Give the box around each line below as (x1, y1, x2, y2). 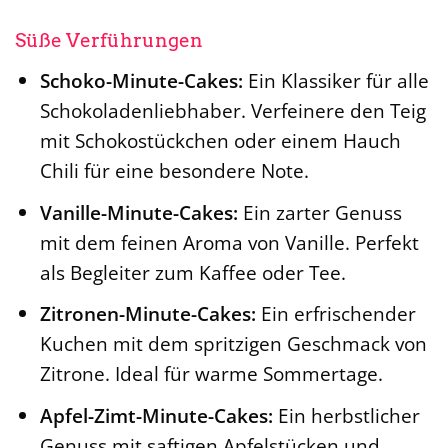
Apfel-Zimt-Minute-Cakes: (39, 401, 273, 429)
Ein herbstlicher (272, 401, 420, 429)
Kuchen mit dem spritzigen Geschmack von (39, 330, 427, 358)
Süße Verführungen (15, 29, 203, 53)
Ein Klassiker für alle (242, 67, 429, 95)
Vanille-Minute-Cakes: (39, 198, 238, 226)
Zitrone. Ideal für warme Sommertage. (39, 360, 383, 388)
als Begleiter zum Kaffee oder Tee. (39, 258, 346, 286)
